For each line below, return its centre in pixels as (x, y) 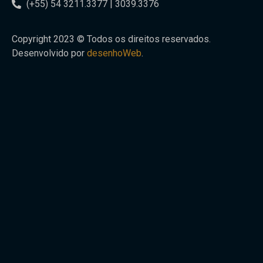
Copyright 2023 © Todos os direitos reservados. (111, 39)
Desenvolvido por (49, 53)
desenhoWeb (114, 53)
